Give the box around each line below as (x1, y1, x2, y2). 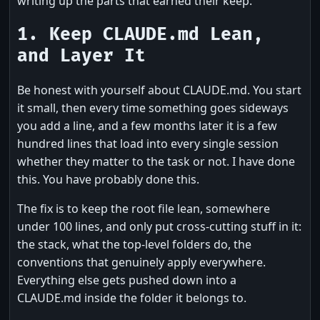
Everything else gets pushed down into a (17, 271, 236, 288)
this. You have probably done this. (17, 171, 199, 187)
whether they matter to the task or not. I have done (17, 153, 295, 169)
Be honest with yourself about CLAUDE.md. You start (17, 81, 301, 98)
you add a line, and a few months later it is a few (17, 117, 277, 134)
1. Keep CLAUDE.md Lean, (17, 24, 264, 45)
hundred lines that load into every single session (17, 135, 279, 151)
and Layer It (17, 45, 146, 66)
